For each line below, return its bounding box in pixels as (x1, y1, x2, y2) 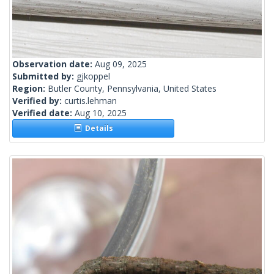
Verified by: (12, 95, 64, 107)
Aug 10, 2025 (75, 107, 127, 119)
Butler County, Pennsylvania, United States (48, 83, 217, 95)
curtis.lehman (64, 95, 117, 107)
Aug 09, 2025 (95, 58, 147, 70)
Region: (12, 83, 48, 95)
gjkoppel (76, 70, 110, 83)
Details (81, 123, 113, 134)
